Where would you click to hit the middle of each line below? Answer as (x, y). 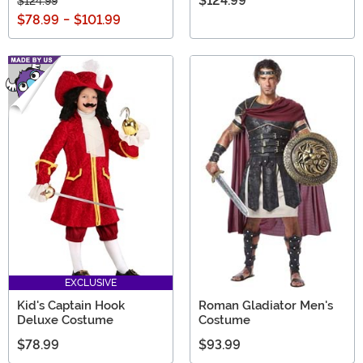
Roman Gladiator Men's (266, 305)
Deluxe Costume (65, 320)
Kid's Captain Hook (71, 305)
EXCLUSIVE (91, 282)
